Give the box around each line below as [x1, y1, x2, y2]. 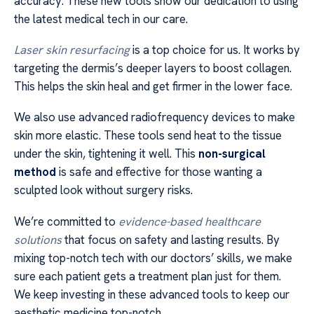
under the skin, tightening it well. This [14, 146, 198, 162]
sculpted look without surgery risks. [14, 182, 193, 198]
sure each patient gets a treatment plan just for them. [14, 268, 281, 284]
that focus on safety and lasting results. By [62, 231, 280, 247]
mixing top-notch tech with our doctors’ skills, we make [14, 250, 292, 266]
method [14, 164, 56, 180]
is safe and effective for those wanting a [56, 164, 262, 180]
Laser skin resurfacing [14, 41, 130, 57]
